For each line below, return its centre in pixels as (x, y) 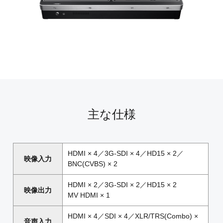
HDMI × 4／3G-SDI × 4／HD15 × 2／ (125, 154)
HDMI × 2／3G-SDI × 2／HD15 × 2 (122, 185)
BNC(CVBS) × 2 (92, 164)
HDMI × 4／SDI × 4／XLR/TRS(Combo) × (133, 216)
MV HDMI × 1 (89, 195)
